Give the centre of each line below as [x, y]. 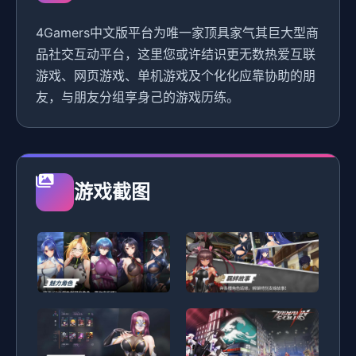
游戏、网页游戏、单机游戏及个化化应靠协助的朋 [176, 75]
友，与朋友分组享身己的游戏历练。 [137, 97]
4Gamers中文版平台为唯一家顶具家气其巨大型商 [177, 32]
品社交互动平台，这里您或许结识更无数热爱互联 [176, 54]
